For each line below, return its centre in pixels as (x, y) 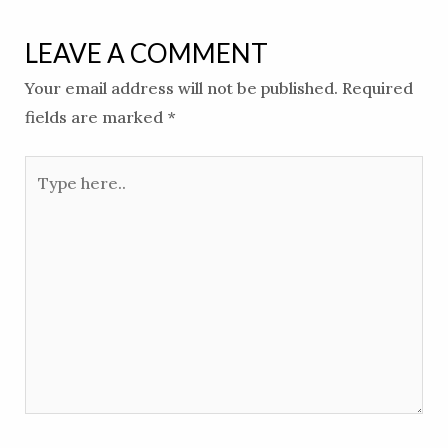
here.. (46, 198)
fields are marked (95, 117)
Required (377, 88)
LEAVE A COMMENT (146, 53)
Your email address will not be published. (181, 88)
